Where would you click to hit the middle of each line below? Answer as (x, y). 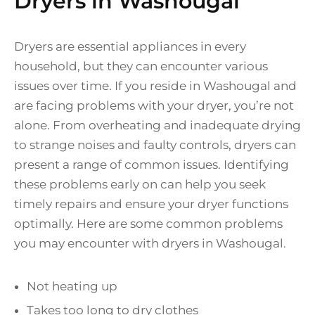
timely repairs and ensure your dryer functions (151, 204)
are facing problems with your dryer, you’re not (154, 106)
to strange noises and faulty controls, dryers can (155, 145)
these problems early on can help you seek (140, 185)
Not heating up (72, 287)
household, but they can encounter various (141, 66)
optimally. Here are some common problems (148, 224)
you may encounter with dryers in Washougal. (150, 244)
